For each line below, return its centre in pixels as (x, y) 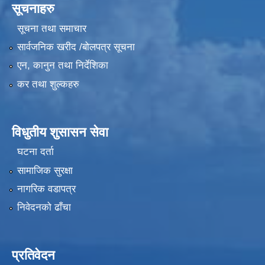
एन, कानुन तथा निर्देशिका (62, 66)
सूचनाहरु (33, 9)
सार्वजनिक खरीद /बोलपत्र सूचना (76, 47)
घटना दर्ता (35, 152)
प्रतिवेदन (33, 256)
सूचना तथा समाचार (51, 28)
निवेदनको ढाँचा (44, 208)
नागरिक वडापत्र (46, 189)
